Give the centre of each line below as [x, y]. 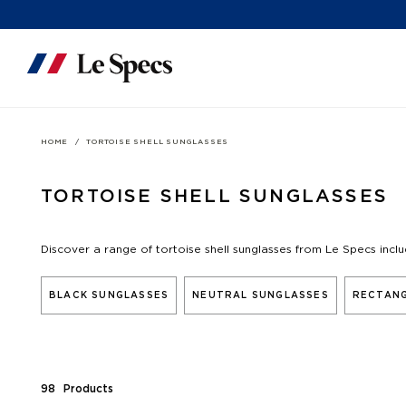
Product [84, 389]
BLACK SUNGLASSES [109, 295]
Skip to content [54, 21]
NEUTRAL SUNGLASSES [261, 295]
